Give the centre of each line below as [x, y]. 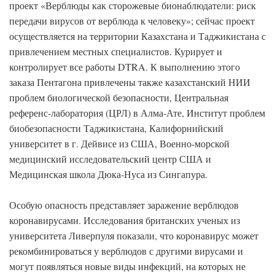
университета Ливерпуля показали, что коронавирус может [134, 235]
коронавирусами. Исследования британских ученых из [125, 220]
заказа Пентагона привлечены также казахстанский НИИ [130, 82]
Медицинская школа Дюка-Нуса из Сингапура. [108, 174]
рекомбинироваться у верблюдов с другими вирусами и [126, 251]
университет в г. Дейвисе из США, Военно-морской [119, 143]
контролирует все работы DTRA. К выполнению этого [125, 67]
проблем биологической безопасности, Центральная [119, 97]
